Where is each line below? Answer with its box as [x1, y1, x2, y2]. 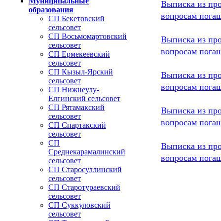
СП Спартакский [48, 121, 106, 129]
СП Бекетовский [48, 14, 105, 23]
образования [29, 5, 74, 14]
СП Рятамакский [48, 103, 105, 111]
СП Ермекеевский [48, 50, 110, 58]
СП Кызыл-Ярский [48, 68, 113, 76]
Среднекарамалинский [48, 147, 125, 156]
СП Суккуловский [48, 201, 110, 209]
